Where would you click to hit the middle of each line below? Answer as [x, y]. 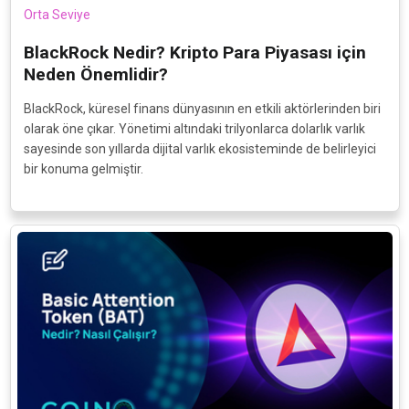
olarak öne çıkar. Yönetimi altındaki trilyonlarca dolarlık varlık [194, 128]
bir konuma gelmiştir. [83, 168]
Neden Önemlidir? [95, 74]
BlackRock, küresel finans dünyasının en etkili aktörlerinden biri [202, 108]
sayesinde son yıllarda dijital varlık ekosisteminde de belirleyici [199, 148]
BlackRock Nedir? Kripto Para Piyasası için [194, 52]
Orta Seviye [57, 14]
